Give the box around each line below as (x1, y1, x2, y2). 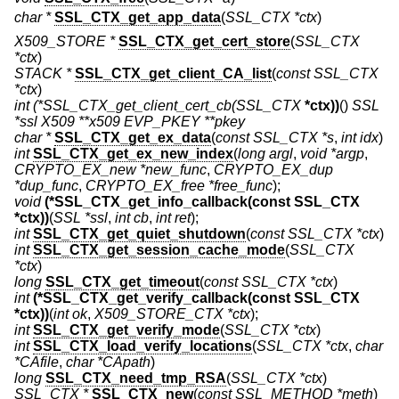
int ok (53, 306, 87, 322)
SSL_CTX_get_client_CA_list (75, 66, 272, 82)
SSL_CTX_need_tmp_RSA (45, 370, 226, 387)
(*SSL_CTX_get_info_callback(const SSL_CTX (45, 194, 360, 210)
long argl (238, 146, 293, 162)
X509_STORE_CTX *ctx (94, 306, 250, 322)
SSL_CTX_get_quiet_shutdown (33, 226, 246, 242)
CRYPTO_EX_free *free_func (85, 178, 273, 194)
